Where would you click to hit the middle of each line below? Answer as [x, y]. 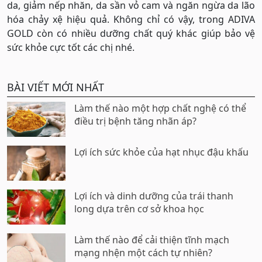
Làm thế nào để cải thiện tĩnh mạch [152, 240]
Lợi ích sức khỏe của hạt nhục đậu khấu [161, 152]
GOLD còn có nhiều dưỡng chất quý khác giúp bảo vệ [131, 33]
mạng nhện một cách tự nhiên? [143, 253]
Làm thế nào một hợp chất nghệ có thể [160, 108]
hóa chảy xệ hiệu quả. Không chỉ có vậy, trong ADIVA [131, 19]
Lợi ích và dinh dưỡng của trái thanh [154, 196]
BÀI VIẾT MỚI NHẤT [56, 87]
